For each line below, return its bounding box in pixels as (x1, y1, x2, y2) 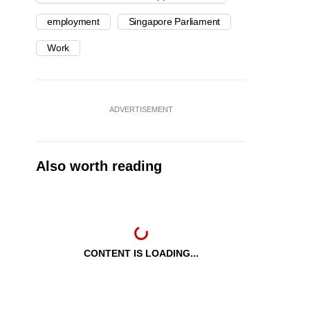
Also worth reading (36, 158, 162, 174)
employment (47, 16, 100, 28)
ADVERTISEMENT (109, 105, 173, 114)
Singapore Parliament (128, 16, 221, 28)
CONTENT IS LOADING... (83, 248, 199, 259)
